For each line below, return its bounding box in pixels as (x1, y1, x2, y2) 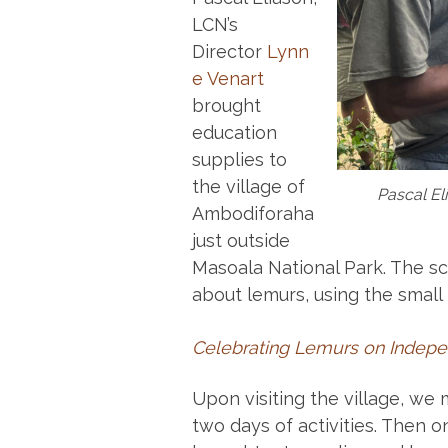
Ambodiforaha (192, 203, 314, 225)
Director (192, 41, 267, 63)
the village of (192, 176, 305, 198)
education (192, 122, 277, 144)
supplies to (192, 149, 287, 171)
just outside (192, 230, 290, 252)
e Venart (192, 68, 264, 90)
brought (192, 95, 261, 117)
